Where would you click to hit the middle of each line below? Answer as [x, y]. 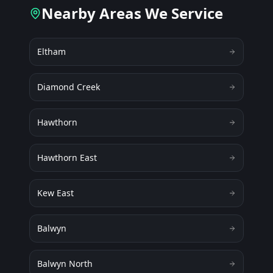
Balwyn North [65, 264]
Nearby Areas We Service [132, 13]
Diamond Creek [69, 87]
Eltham [51, 51]
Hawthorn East [67, 158]
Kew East [55, 193]
